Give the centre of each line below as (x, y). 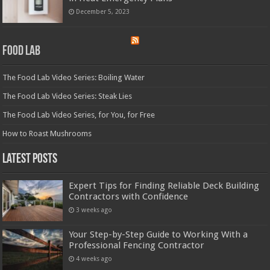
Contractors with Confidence (129, 196)
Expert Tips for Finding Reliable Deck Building (164, 185)
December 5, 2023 (103, 11)
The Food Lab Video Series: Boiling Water (74, 77)
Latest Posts (30, 159)
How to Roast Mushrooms (47, 133)
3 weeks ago (94, 209)
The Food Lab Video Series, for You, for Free (79, 115)
